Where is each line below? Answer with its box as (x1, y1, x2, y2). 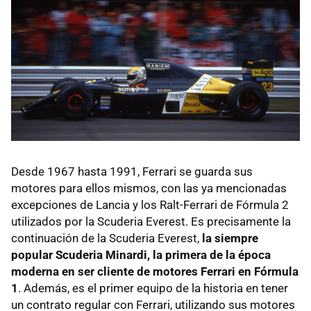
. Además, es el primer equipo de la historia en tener (18, 281, 288, 296)
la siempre (202, 231, 258, 246)
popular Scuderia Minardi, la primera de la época (11, 248, 271, 262)
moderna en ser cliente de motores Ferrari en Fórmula (11, 264, 299, 279)
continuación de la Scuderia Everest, (11, 231, 202, 246)
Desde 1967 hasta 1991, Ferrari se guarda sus (11, 165, 253, 179)
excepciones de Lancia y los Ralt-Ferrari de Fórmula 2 (11, 198, 289, 212)
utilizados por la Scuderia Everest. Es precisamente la (11, 215, 291, 229)
